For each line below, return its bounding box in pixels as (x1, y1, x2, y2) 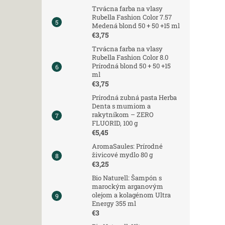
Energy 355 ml (92, 199, 136, 208)
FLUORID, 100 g (92, 119, 138, 128)
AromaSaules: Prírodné (92, 142, 163, 151)
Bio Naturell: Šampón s (92, 173, 162, 183)
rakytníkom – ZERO (92, 110, 154, 120)
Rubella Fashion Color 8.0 (92, 53, 168, 62)
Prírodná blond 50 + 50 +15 (92, 61, 171, 71)
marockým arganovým (92, 182, 163, 191)
